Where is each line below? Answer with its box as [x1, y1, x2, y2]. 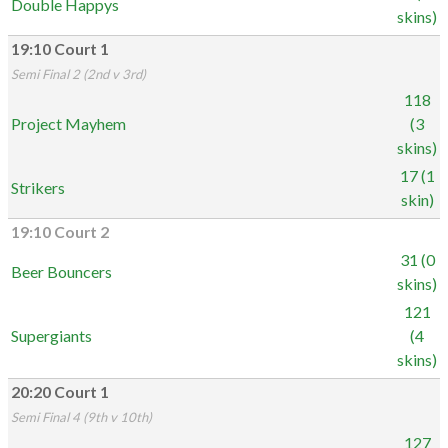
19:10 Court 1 [11, 40, 109, 58]
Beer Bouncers [11, 262, 112, 281]
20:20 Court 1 [11, 383, 109, 401]
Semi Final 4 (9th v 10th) [11, 409, 152, 425]
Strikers [11, 178, 65, 197]
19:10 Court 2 [11, 223, 109, 241]
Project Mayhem [11, 114, 126, 133]
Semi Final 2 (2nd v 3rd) [11, 66, 146, 82]
